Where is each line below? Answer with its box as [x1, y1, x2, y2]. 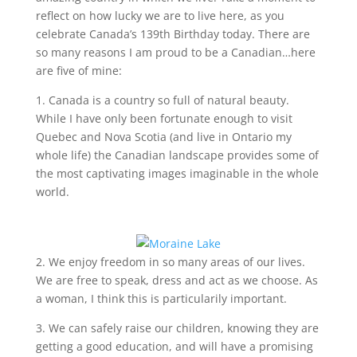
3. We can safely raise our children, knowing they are [35, 320, 319, 335]
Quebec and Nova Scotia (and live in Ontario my [35, 129, 292, 144]
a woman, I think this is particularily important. [35, 291, 287, 306]
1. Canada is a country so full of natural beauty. [35, 92, 289, 108]
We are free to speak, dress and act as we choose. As [35, 273, 318, 288]
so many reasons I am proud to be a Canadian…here [35, 45, 316, 60]
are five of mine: [35, 63, 122, 78]
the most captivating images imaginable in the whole [35, 166, 319, 181]
